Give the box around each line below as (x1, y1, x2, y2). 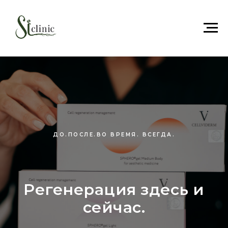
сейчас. (82, 197, 146, 217)
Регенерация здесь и (23, 180, 205, 199)
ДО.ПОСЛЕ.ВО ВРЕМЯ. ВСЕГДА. (53, 131, 175, 138)
